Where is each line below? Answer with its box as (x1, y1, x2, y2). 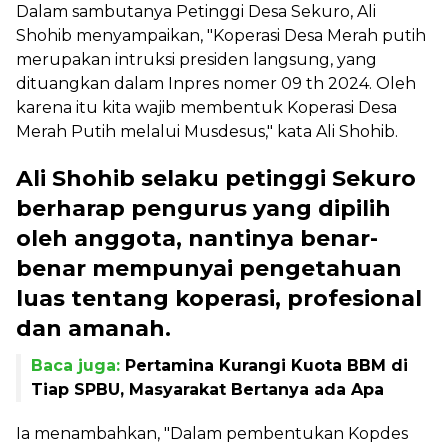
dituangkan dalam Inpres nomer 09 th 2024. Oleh (16, 73, 416, 93)
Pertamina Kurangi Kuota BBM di (125, 355, 408, 375)
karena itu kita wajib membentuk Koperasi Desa (16, 97, 397, 117)
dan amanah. (16, 314, 171, 342)
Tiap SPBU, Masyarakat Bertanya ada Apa (31, 379, 384, 399)
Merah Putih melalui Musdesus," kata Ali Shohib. (16, 121, 398, 141)
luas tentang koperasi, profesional (16, 284, 422, 312)
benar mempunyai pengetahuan (16, 254, 402, 282)
